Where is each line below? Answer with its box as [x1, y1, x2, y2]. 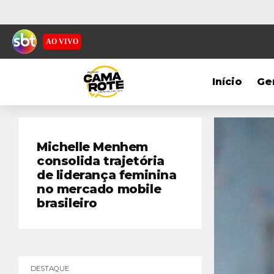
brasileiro [37, 196, 97, 210]
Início [212, 76, 243, 87]
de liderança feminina [37, 168, 177, 182]
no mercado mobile [37, 182, 161, 196]
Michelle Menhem [37, 139, 149, 154]
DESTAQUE [31, 264, 69, 273]
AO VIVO [46, 37, 78, 46]
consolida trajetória [37, 154, 165, 168]
